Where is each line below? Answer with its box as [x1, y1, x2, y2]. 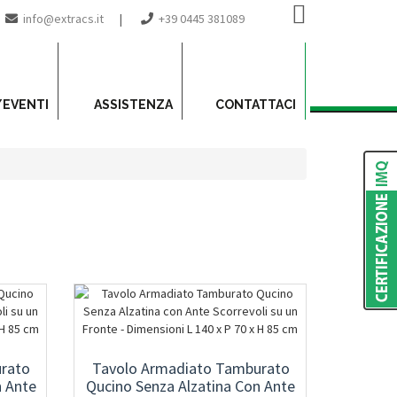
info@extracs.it [23, 11, 104, 27]
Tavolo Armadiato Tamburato [91, 358, 290, 378]
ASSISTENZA [94, 97, 173, 112]
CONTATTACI [215, 97, 296, 112]
